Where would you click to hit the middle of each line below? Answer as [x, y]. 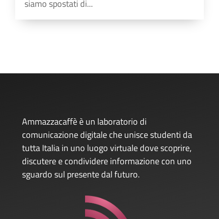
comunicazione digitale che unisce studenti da [107, 134]
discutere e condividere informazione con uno [107, 161]
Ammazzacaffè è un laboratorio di [84, 121]
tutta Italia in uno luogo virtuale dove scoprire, [107, 148]
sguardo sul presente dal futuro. [81, 174]
